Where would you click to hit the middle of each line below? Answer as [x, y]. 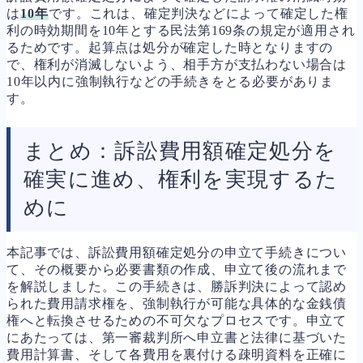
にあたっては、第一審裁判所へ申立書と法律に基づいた [177, 337]
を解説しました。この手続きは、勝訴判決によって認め [177, 286]
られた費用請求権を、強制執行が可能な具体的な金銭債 [177, 303]
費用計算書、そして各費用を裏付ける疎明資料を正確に [177, 354]
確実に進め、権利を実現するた [181, 179]
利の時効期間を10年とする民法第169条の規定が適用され [181, 30]
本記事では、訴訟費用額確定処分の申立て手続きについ [177, 252]
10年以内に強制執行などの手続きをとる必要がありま [170, 81]
